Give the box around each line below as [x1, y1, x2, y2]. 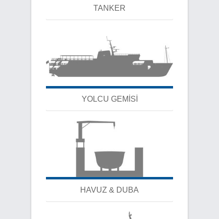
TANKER [93, 4, 126, 13]
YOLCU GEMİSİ [81, 95, 138, 104]
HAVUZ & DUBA [80, 186, 139, 195]
